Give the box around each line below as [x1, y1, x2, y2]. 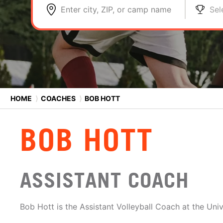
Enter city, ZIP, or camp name [61, 4, 171, 14]
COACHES [41, 94, 76, 103]
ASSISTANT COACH [20, 168, 189, 193]
